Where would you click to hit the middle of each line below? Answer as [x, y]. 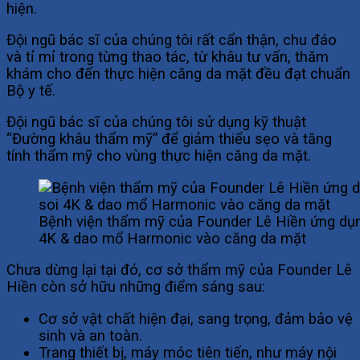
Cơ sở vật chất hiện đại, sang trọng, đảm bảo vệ [196, 318]
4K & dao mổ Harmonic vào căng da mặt [172, 238]
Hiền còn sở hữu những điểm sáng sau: [136, 287]
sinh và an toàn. [90, 335]
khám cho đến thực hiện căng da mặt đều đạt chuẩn [178, 73]
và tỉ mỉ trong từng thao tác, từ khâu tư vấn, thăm [168, 56]
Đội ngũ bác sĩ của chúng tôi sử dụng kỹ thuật [156, 122]
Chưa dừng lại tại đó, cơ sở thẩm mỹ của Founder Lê [179, 270]
